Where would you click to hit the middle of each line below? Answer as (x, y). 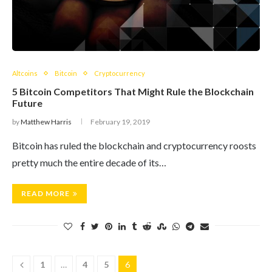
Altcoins (25, 73)
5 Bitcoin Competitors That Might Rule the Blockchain (133, 91)
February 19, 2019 (120, 122)
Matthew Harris (46, 122)
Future (27, 103)
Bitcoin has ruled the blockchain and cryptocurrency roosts (134, 145)
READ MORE (46, 193)
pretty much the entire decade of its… (89, 162)
